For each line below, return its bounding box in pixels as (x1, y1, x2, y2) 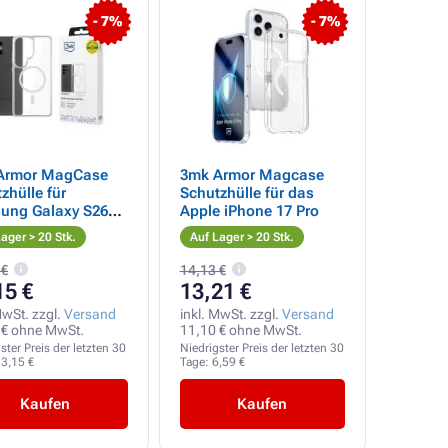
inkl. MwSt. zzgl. (179, 306, 282, 322)
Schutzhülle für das (179, 184, 314, 202)
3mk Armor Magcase (179, 166, 324, 184)
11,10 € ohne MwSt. (179, 322, 302, 338)
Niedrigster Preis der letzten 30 (179, 341, 344, 355)
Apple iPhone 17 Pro (179, 202, 319, 220)
